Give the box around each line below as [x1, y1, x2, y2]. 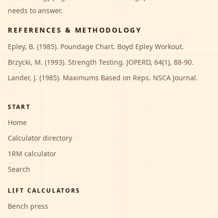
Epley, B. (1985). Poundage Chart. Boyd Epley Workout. [8, 42, 184, 51]
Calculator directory [8, 133, 72, 143]
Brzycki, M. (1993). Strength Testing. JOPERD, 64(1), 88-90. [8, 57, 194, 67]
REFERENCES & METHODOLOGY [8, 25, 142, 35]
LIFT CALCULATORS [8, 186, 81, 195]
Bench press [8, 201, 48, 211]
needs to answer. [8, 6, 63, 15]
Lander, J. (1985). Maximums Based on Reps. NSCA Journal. [8, 73, 198, 82]
